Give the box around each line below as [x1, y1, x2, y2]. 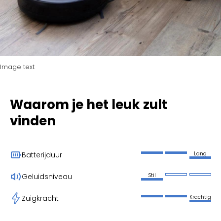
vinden [10, 112, 56, 130]
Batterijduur [22, 150, 62, 160]
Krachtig [189, 193, 211, 201]
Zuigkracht [22, 193, 59, 204]
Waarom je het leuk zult [10, 96, 167, 114]
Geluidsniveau [22, 172, 72, 182]
